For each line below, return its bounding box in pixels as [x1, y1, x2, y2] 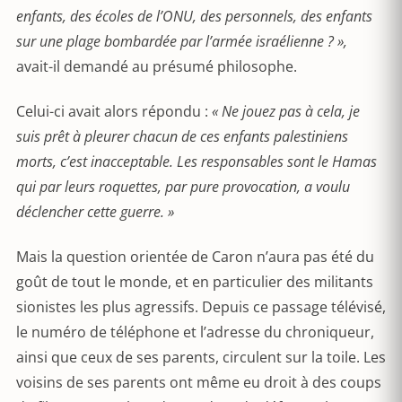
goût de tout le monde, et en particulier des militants [16, 272, 373, 292]
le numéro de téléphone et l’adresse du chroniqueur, [16, 322, 374, 342]
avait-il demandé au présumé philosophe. [16, 57, 297, 76]
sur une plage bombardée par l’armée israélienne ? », [16, 31, 347, 51]
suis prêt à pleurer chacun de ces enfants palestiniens [16, 127, 348, 146]
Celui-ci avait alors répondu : [16, 101, 212, 121]
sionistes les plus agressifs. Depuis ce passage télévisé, [16, 297, 386, 317]
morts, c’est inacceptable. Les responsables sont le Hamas [16, 152, 377, 171]
